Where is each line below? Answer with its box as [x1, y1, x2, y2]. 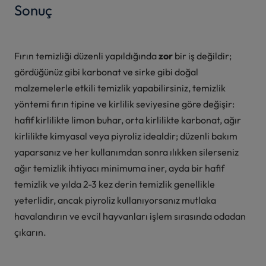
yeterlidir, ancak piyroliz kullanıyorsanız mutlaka [14, 194, 216, 206]
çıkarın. [14, 226, 46, 238]
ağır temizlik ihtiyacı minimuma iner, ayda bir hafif [14, 161, 224, 174]
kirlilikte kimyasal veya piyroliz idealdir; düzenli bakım [14, 129, 237, 142]
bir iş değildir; [175, 49, 232, 62]
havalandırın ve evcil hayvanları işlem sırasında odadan [14, 210, 246, 222]
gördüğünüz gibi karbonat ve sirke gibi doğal [14, 65, 198, 78]
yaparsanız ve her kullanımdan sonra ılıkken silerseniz [14, 145, 239, 158]
